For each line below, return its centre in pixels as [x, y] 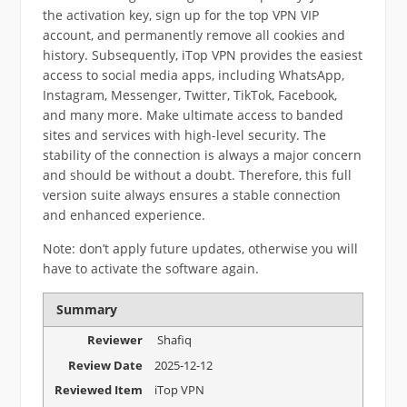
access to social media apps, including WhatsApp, [193, 74]
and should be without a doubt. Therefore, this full [197, 174]
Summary [86, 309]
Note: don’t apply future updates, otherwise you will [200, 248]
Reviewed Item [99, 390]
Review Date [106, 365]
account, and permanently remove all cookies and [194, 35]
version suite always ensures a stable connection [191, 194]
